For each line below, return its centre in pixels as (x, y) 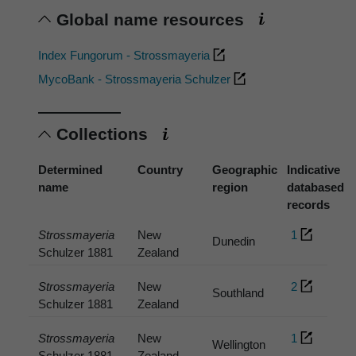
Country (161, 170)
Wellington (239, 344)
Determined (70, 170)
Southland (238, 292)
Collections (104, 134)
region (230, 188)
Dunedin (234, 242)
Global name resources (153, 19)
